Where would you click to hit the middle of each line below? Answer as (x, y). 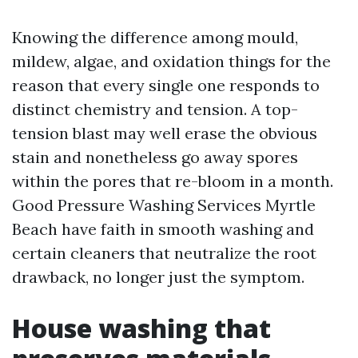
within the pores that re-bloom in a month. (173, 181)
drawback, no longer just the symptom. (158, 277)
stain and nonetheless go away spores (155, 157)
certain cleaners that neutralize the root (164, 253)
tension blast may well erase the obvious (165, 133)
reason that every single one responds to (166, 85)
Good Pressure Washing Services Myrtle (164, 205)
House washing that (141, 328)
